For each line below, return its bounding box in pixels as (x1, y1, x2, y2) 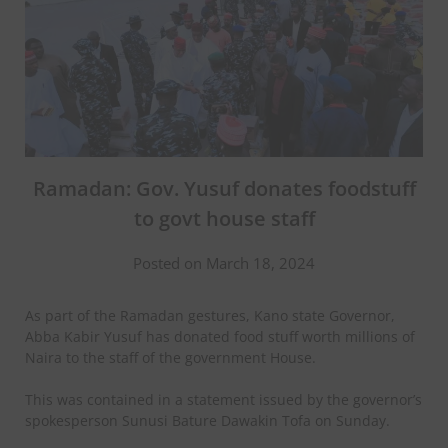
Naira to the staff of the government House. (25, 347, 316, 367)
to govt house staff (133, 204, 315, 232)
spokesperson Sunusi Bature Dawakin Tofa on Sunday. (25, 410, 390, 430)
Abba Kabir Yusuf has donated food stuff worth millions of (25, 326, 415, 346)
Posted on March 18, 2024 (133, 252, 315, 273)
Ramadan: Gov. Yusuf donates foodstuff (32, 174, 416, 202)
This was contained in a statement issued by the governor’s (25, 389, 422, 409)
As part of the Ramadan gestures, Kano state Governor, (25, 305, 395, 325)
